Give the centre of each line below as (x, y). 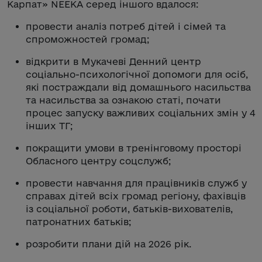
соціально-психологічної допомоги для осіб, (137, 74)
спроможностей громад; (87, 39)
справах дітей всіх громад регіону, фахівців (136, 196)
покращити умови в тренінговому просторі (134, 148)
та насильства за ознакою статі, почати (123, 100)
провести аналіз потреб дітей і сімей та (126, 26)
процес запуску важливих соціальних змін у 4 (140, 113)
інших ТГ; (49, 125)
